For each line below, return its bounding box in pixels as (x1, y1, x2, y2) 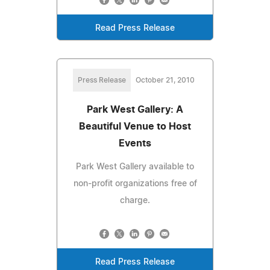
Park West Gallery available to (76, 162, 194, 171)
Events (119, 138, 151, 148)
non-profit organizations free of (73, 179, 197, 188)
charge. (120, 196, 150, 205)
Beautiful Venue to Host (79, 121, 191, 131)
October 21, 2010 (136, 76, 195, 84)
